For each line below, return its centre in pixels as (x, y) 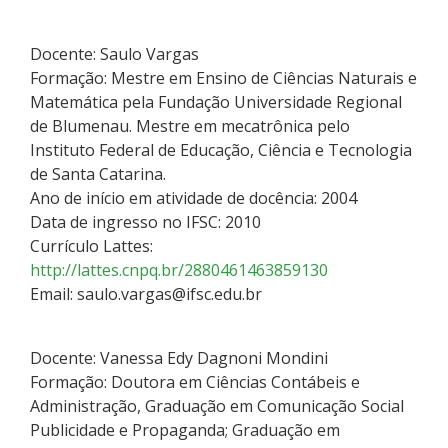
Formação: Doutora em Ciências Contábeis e (195, 381)
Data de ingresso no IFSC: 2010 (145, 221)
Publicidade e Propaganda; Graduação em (185, 429)
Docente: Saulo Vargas (114, 53)
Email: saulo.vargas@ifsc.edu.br (146, 293)
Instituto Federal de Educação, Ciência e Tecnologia (221, 149)
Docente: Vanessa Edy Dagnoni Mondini (179, 357)
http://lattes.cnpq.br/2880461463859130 (179, 269)
